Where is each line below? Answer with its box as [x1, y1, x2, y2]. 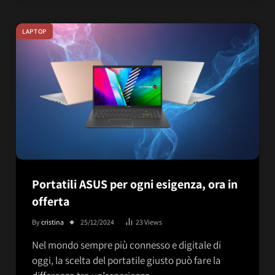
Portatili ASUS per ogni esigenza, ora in [32, 176, 238, 193]
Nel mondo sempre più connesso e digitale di [32, 238, 221, 252]
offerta [32, 193, 69, 210]
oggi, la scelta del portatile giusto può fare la [32, 254, 221, 268]
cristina [41, 217, 64, 227]
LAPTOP [22, 26, 47, 36]
